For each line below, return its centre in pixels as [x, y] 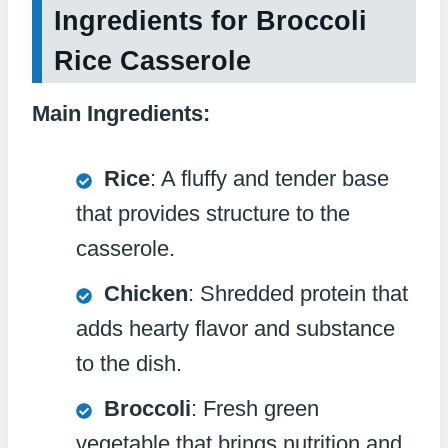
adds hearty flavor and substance [235, 329]
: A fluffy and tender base [269, 179]
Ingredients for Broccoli [210, 20]
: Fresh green [255, 409]
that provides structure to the [213, 214]
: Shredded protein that [298, 294]
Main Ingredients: [121, 114]
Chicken [146, 294]
